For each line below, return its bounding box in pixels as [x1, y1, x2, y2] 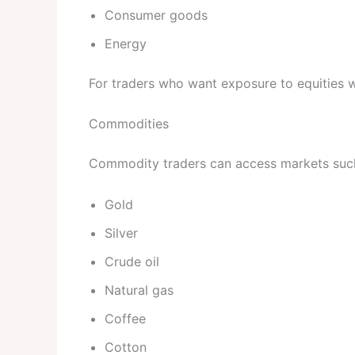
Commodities [89, 116, 169, 132]
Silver [105, 224, 138, 241]
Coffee [105, 310, 146, 326]
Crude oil [105, 253, 159, 269]
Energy [105, 35, 147, 52]
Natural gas [105, 281, 174, 298]
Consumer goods [105, 6, 208, 23]
